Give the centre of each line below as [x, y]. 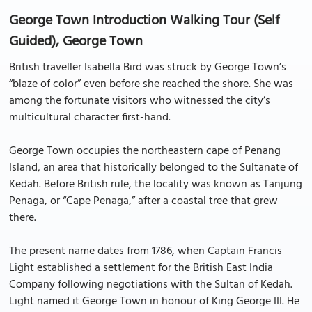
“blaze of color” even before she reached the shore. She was [151, 84]
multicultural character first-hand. [90, 118]
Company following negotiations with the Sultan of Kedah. [151, 285]
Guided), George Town [76, 42]
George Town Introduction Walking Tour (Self [145, 21]
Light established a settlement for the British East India [141, 268]
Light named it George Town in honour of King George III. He [154, 302]
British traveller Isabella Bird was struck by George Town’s [148, 68]
